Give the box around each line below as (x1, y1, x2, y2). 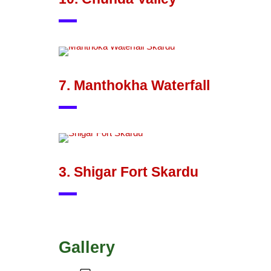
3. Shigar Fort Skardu (59, 164, 198, 180)
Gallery (59, 238, 115, 257)
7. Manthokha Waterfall (59, 77, 210, 94)
